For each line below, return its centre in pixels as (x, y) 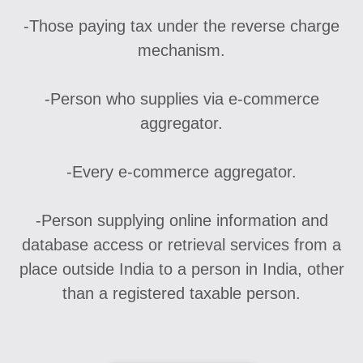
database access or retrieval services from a (181, 245)
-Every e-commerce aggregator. (181, 172)
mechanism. (181, 51)
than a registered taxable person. (181, 294)
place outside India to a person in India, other (181, 269)
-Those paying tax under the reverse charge (181, 26)
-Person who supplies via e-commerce (181, 99)
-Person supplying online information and (181, 221)
